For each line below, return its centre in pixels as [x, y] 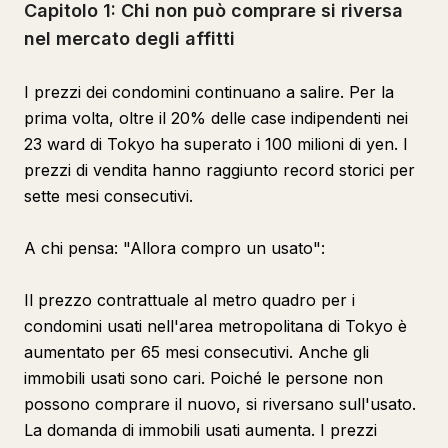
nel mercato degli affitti [129, 38]
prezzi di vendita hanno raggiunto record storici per [219, 170]
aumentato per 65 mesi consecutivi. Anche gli [196, 352]
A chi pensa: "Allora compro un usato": [174, 248]
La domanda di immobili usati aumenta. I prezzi [200, 430]
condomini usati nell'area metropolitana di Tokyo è [215, 326]
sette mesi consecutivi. [108, 196]
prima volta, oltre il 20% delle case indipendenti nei [216, 118]
